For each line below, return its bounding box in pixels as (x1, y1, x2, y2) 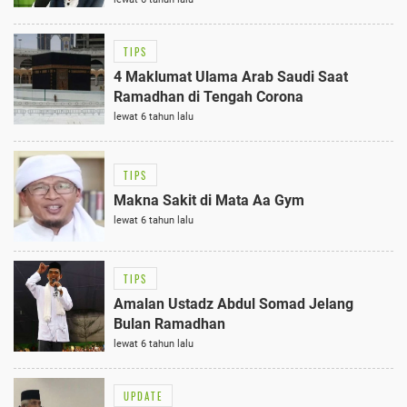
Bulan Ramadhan (114, 315, 225, 333)
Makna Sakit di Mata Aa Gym (114, 192, 304, 210)
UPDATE (124, 389, 163, 404)
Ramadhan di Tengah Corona (114, 88, 303, 106)
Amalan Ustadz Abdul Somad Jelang (114, 295, 353, 313)
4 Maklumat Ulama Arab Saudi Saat (114, 68, 348, 86)
